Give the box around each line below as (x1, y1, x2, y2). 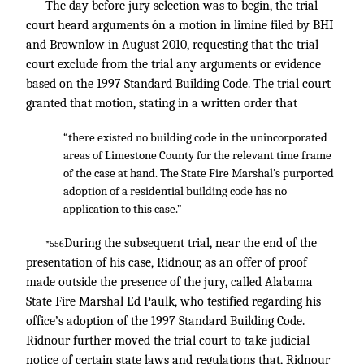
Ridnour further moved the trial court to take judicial (26, 333, 310, 348)
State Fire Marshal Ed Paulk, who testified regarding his (26, 294, 321, 309)
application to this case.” (63, 201, 182, 216)
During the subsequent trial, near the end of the (64, 236, 317, 250)
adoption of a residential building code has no (63, 184, 287, 198)
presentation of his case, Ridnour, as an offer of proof (26, 255, 307, 270)
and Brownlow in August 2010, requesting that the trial (26, 37, 318, 52)
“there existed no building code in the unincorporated (63, 130, 327, 145)
